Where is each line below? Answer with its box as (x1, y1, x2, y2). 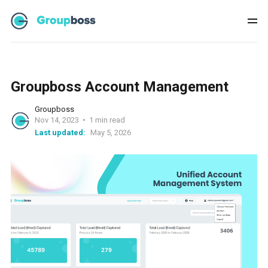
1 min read (89, 115, 125, 124)
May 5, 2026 (90, 128, 131, 137)
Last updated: (34, 128, 86, 137)
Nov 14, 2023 (34, 115, 79, 124)
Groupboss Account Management (10, 78, 229, 95)
